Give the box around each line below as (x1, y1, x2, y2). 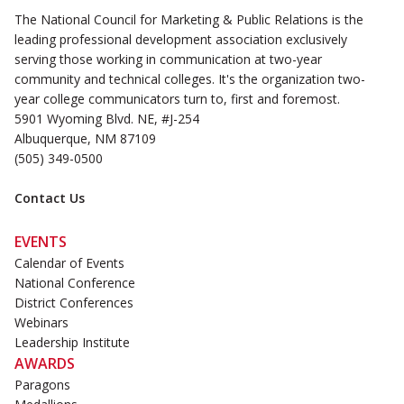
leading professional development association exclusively (14, 31, 347, 49)
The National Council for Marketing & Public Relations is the (14, 11, 363, 29)
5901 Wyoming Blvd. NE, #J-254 (14, 110, 199, 128)
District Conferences (14, 294, 133, 312)
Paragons (14, 376, 70, 394)
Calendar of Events (14, 254, 124, 272)
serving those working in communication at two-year (14, 50, 322, 69)
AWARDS (14, 353, 75, 374)
